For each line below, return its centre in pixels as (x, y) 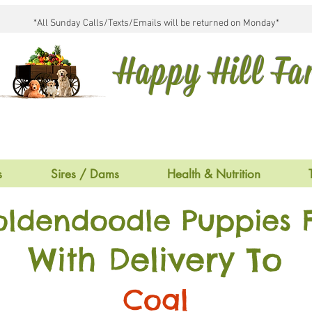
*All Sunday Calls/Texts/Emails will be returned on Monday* (156, 23)
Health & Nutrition (213, 174)
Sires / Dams (85, 174)
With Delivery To (155, 259)
